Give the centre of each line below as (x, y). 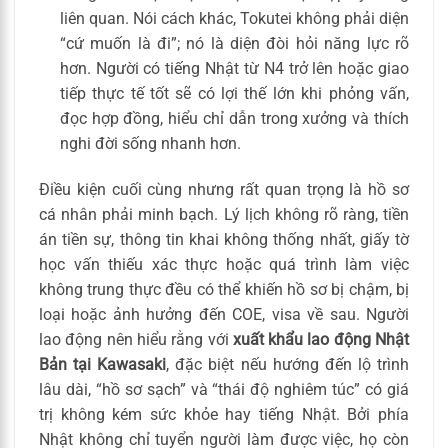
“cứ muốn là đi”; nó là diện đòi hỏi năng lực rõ (234, 44)
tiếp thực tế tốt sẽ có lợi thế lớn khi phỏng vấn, (234, 94)
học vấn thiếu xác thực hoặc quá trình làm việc (224, 265)
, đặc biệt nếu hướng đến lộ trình (288, 365)
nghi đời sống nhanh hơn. (150, 144)
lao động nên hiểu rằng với (136, 340)
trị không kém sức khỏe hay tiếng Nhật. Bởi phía (224, 415)
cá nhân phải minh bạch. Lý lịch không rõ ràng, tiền (224, 215)
